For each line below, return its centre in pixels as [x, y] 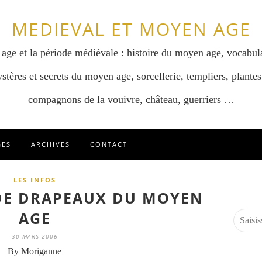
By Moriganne [35, 251]
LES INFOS [35, 180]
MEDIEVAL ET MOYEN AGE [131, 29]
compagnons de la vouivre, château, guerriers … [131, 99]
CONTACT [109, 144]
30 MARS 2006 [35, 236]
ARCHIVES [51, 144]
